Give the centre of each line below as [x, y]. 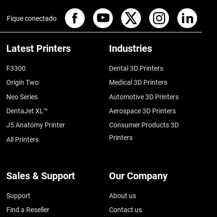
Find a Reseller [28, 210]
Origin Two [23, 83]
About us [123, 195]
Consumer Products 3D [144, 125]
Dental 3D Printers [136, 68]
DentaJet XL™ [27, 111]
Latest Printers [39, 48]
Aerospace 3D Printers [143, 111]
